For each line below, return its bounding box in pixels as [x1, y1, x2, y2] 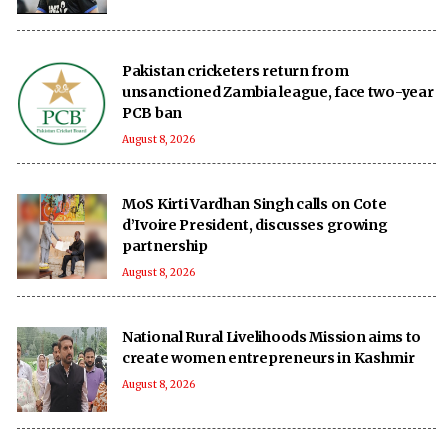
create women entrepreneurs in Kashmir [122, 348, 415, 367]
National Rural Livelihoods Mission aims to [122, 327, 422, 346]
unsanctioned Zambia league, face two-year [122, 82, 435, 101]
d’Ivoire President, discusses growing [122, 215, 388, 234]
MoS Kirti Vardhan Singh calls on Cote [122, 194, 387, 213]
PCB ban [122, 103, 183, 122]
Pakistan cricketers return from [122, 61, 349, 80]
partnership [122, 236, 208, 255]
